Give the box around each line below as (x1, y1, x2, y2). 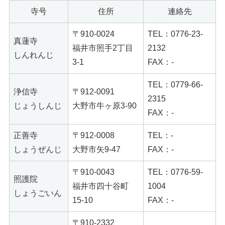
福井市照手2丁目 (72, 44, 133, 53)
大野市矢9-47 (72, 145, 121, 154)
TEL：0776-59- (148, 168, 203, 177)
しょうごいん (14, 189, 62, 198)
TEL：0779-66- (148, 80, 203, 89)
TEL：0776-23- (148, 30, 203, 39)
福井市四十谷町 (72, 182, 129, 191)
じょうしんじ (14, 101, 62, 110)
